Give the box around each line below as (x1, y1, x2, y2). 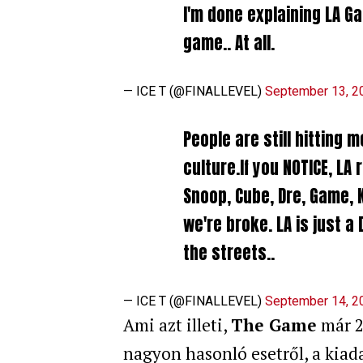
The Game (231, 313, 317, 336)
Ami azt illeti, (123, 313, 231, 336)
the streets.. (183, 240, 275, 266)
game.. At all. (183, 30, 275, 56)
